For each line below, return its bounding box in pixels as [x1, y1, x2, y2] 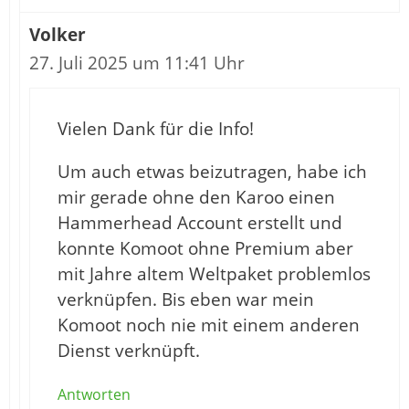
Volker [29, 23, 86, 47]
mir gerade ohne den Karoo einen [58, 185, 335, 210]
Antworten [58, 384, 131, 405]
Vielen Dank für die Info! [58, 117, 254, 142]
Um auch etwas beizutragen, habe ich [58, 160, 367, 184]
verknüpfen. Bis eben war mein [58, 288, 314, 312]
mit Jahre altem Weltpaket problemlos [58, 262, 371, 287]
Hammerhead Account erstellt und [58, 211, 342, 236]
